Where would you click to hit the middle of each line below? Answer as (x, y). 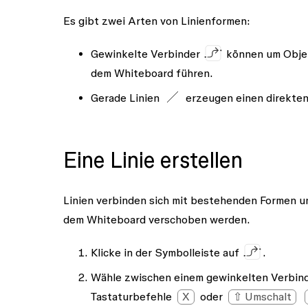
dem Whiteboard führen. (152, 73)
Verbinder (175, 53)
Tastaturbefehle (133, 296)
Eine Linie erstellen (153, 159)
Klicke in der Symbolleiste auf (166, 252)
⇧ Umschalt (262, 296)
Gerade (110, 97)
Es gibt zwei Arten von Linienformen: (157, 20)
